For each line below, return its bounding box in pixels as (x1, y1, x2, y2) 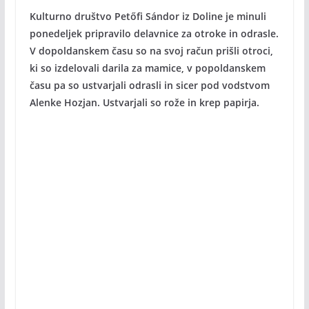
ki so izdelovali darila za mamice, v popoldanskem (29, 61, 266, 74)
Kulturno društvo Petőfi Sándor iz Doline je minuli (29, 10, 266, 23)
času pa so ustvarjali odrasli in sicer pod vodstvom (29, 79, 270, 92)
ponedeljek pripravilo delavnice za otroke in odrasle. (29, 27, 279, 40)
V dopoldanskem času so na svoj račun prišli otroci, (29, 44, 273, 57)
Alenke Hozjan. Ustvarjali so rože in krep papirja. (29, 96, 259, 109)
